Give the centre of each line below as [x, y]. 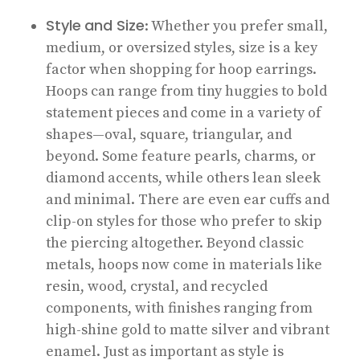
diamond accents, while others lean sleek [183, 178]
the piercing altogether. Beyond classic [174, 243]
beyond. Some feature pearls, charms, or [180, 156]
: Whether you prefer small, [236, 26]
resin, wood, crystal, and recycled [156, 286]
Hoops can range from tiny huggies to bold [186, 91]
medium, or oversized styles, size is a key [181, 47]
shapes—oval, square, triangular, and [168, 134]
